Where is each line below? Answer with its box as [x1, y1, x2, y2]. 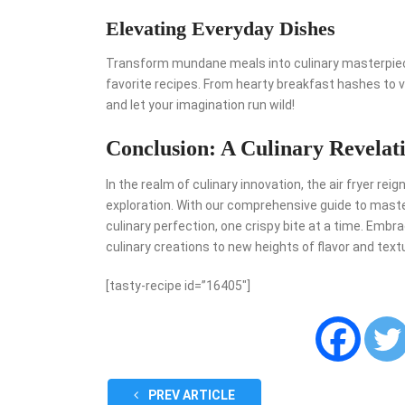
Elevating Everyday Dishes [106, 16, 335, 40]
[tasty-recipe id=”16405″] [106, 278, 250, 293]
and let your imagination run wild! [106, 97, 295, 112]
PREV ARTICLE [146, 387, 235, 402]
